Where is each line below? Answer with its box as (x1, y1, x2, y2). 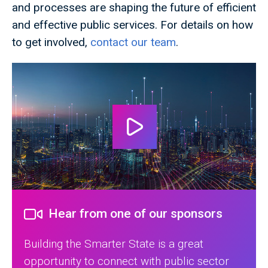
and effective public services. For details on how (12, 18, 253, 32)
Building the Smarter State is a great (24, 237, 203, 251)
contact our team (90, 35, 176, 50)
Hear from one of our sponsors (48, 206, 223, 221)
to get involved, (12, 35, 90, 50)
